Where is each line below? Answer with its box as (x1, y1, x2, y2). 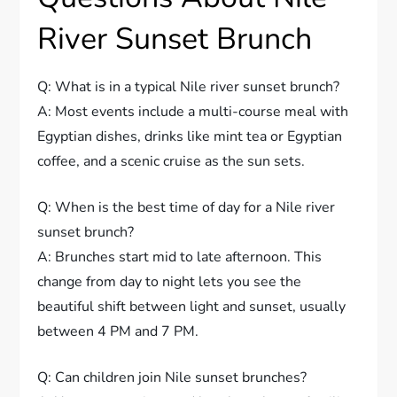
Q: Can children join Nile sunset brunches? (37, 368, 307, 388)
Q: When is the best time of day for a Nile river (37, 198, 336, 218)
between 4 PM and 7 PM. (37, 322, 199, 342)
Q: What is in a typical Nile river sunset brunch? (37, 77, 340, 97)
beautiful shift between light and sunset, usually (37, 297, 346, 317)
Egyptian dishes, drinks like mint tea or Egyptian (37, 127, 343, 147)
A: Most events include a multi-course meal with (37, 102, 349, 122)
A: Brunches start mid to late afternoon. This (37, 247, 323, 268)
